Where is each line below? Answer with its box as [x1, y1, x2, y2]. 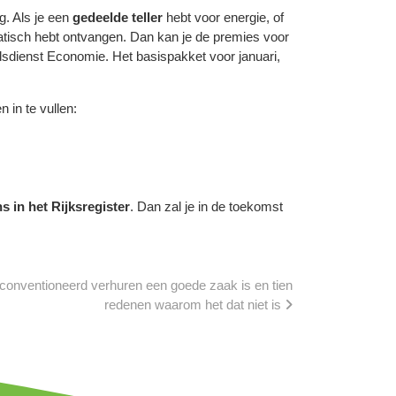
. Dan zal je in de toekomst [130, 198, 283, 214]
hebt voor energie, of [163, 9, 284, 25]
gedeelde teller [72, 9, 163, 25]
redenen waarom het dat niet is [104, 296, 285, 312]
